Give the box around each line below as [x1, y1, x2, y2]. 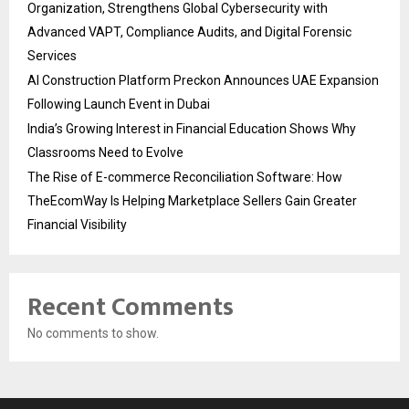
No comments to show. [27, 326, 159, 341]
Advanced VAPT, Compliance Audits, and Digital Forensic [27, 25, 351, 40]
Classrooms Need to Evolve [27, 145, 184, 161]
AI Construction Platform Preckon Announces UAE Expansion [27, 73, 379, 89]
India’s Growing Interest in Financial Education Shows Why [27, 121, 356, 137]
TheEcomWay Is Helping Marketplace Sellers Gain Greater [27, 194, 357, 209]
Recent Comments [27, 286, 234, 330]
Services [27, 48, 77, 64]
